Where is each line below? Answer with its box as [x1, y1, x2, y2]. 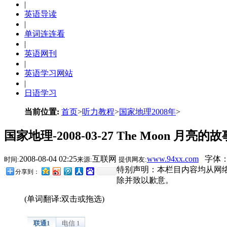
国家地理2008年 [119, 107, 176, 116]
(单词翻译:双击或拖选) [24, 194, 104, 203]
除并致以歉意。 [117, 175, 173, 184]
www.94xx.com [147, 154, 199, 163]
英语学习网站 [24, 68, 73, 78]
